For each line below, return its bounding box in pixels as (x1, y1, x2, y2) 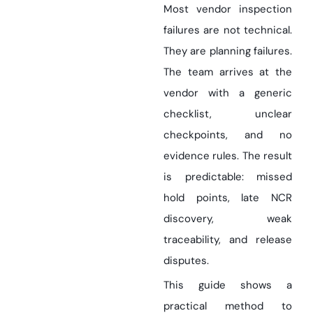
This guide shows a (163, 278, 292, 292)
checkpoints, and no (163, 128, 292, 142)
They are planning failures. (163, 44, 292, 58)
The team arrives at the (163, 65, 292, 79)
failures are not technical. (163, 23, 292, 37)
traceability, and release (163, 233, 292, 247)
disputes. (163, 254, 209, 268)
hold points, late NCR (163, 191, 292, 205)
